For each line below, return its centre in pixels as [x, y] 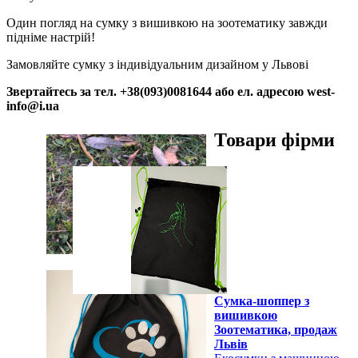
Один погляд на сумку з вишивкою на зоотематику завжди [167, 22]
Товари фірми [274, 139]
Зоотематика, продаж [276, 330]
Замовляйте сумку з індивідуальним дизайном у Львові [157, 64]
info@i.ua [33, 105]
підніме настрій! [51, 37]
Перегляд [239, 173]
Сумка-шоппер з [262, 301]
